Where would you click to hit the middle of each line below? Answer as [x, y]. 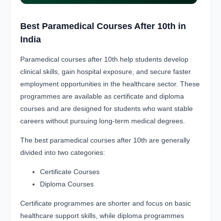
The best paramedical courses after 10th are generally [105, 140]
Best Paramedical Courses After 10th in [103, 26]
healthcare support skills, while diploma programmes [102, 215]
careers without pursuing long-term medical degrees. [103, 121]
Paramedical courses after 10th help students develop [104, 59]
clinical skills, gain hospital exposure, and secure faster [106, 71]
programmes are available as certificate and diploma [102, 96]
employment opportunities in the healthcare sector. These [110, 84]
